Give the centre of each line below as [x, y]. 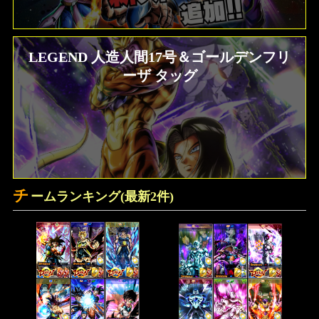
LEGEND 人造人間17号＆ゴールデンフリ [33, 57]
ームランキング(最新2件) [103, 197]
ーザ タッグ [159, 76]
